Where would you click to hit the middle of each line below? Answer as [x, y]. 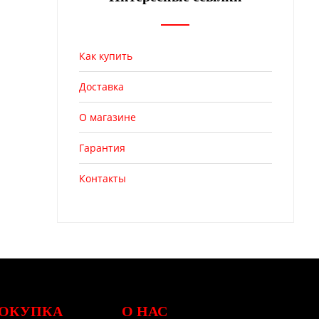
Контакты [102, 178]
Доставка [101, 86]
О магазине [107, 117]
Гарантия [102, 147]
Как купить [105, 56]
